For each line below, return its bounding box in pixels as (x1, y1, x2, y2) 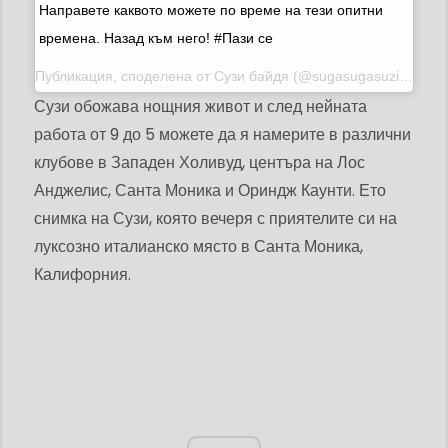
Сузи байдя (214, 68, 289, 85)
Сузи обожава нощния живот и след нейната (34, 95, 367, 119)
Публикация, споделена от (35, 68, 214, 85)
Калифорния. (34, 263, 131, 287)
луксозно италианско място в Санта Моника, (34, 235, 363, 259)
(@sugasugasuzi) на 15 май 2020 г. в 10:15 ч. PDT (289, 68, 399, 85)
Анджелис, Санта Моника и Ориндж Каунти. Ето (34, 179, 386, 203)
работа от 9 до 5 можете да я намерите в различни (34, 123, 411, 147)
